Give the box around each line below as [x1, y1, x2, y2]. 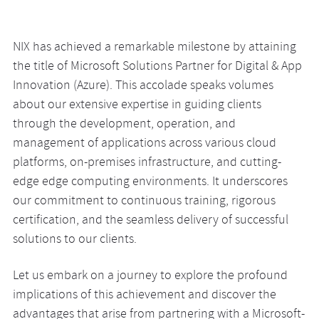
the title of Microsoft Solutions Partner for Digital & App [12, 58, 302, 77]
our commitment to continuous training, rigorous [12, 192, 276, 211]
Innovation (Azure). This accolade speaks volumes [12, 77, 273, 96]
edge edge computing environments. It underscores [12, 173, 288, 192]
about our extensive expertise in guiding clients [12, 96, 261, 115]
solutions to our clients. [12, 231, 137, 250]
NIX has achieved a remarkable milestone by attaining [12, 38, 296, 58]
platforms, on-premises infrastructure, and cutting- [12, 154, 281, 173]
